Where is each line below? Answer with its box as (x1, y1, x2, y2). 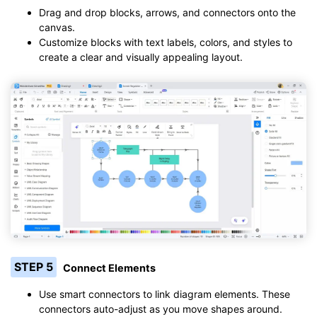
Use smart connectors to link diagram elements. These (39, 288, 290, 301)
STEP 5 (13, 260, 53, 275)
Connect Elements (63, 261, 156, 274)
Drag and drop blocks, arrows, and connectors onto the (39, 6, 296, 18)
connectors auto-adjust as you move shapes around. (39, 303, 282, 316)
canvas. (39, 21, 75, 33)
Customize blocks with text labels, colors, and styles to (39, 35, 292, 48)
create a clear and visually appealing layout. (39, 50, 243, 63)
